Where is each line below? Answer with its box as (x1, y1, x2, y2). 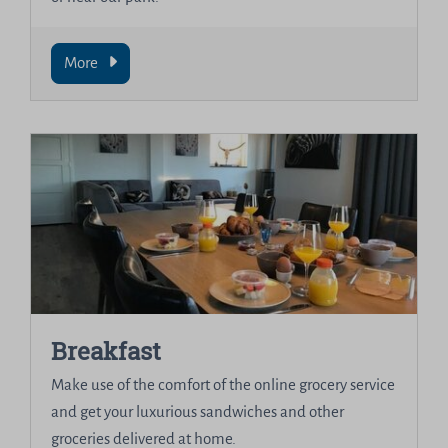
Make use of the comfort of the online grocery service (51, 377, 396, 395)
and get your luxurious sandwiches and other (51, 404, 345, 422)
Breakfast (51, 335, 162, 368)
